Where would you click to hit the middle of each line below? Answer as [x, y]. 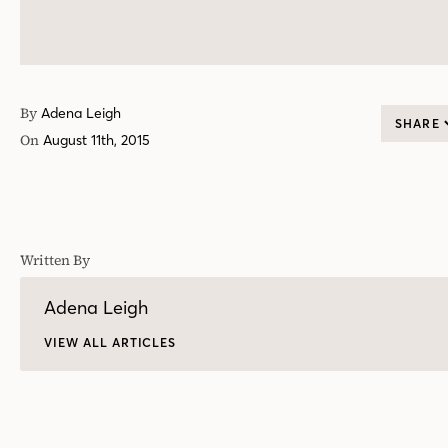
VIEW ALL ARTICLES [110, 343]
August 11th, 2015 [96, 140]
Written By [55, 260]
